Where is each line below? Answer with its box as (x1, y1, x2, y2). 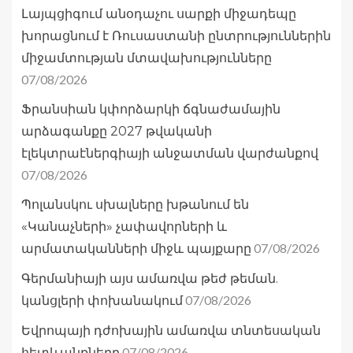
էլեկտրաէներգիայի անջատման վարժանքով (21, 145, 318, 161)
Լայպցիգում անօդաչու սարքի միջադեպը (21, 6, 296, 21)
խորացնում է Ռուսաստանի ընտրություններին (21, 28, 331, 43)
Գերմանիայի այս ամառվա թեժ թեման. (21, 270, 278, 286)
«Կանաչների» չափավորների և (21, 218, 227, 234)
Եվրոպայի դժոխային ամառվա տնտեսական (21, 322, 321, 338)
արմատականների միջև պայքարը (21, 240, 251, 256)
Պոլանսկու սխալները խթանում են (21, 196, 249, 212)
